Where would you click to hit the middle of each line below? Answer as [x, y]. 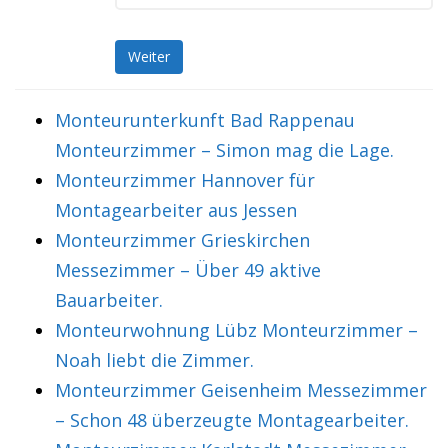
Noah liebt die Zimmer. [154, 360]
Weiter [149, 57]
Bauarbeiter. [109, 300]
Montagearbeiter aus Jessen [176, 210]
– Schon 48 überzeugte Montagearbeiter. [232, 420]
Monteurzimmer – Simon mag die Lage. [224, 150]
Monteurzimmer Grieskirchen [182, 240]
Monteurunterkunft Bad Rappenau [205, 120]
